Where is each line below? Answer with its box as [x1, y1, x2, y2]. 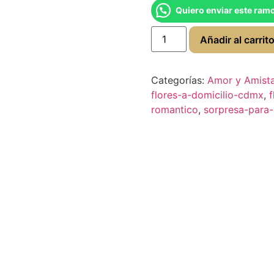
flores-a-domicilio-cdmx [150, 88, 264, 101]
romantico [150, 103, 198, 116]
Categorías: [150, 73, 207, 86]
